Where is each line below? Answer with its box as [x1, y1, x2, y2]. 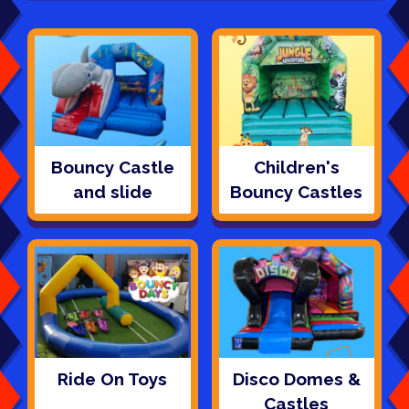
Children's [253, 157, 340, 178]
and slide [72, 182, 152, 203]
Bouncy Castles [230, 182, 363, 203]
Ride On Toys [58, 369, 168, 390]
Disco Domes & [232, 369, 361, 390]
